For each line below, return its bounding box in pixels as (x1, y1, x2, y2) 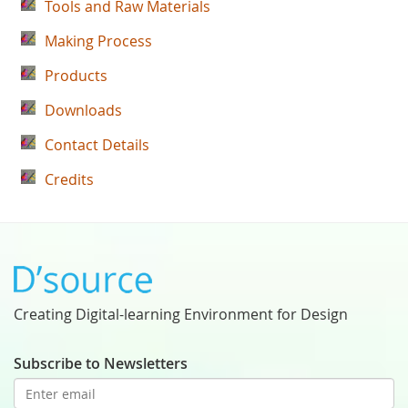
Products (45, 66, 107, 86)
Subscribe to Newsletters (14, 353, 188, 373)
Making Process (45, 31, 152, 51)
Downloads (45, 100, 122, 120)
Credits (45, 169, 94, 189)
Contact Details (45, 135, 149, 155)
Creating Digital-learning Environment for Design (14, 304, 348, 324)
